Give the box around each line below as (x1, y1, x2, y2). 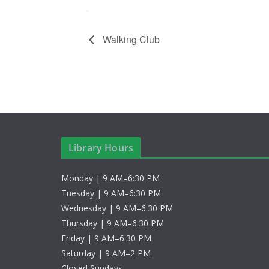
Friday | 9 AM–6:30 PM (61, 232, 151, 244)
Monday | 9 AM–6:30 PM (61, 172, 160, 184)
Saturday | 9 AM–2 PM (61, 247, 151, 259)
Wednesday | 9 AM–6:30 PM (61, 202, 173, 214)
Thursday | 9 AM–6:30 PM (61, 217, 164, 229)
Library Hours (68, 141, 134, 154)
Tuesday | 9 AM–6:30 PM (61, 187, 161, 199)
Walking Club (100, 32, 160, 46)
